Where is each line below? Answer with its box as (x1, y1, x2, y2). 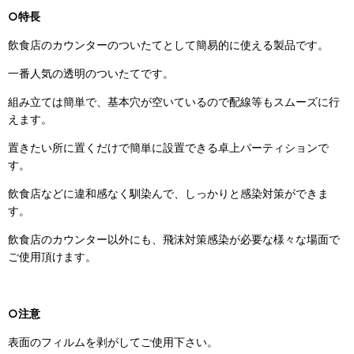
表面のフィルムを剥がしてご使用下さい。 (8, 335, 218, 349)
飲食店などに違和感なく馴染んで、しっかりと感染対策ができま (8, 186, 329, 200)
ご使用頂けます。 (8, 249, 96, 263)
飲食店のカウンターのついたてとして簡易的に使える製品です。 (8, 37, 329, 51)
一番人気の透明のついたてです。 (8, 66, 174, 80)
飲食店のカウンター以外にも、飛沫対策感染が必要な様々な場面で (8, 232, 340, 246)
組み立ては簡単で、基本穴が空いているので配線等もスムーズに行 (8, 94, 340, 108)
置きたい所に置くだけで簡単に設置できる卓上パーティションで (8, 140, 329, 154)
